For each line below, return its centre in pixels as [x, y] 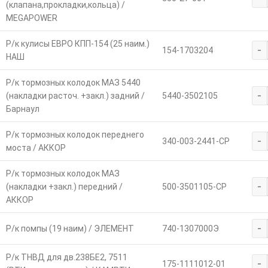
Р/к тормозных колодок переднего [75, 135]
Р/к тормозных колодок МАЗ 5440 [73, 83]
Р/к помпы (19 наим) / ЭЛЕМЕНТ [70, 229]
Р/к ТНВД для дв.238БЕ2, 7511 [66, 258]
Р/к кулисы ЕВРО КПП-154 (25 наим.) [77, 44]
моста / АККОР [36, 148]
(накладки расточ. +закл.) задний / [75, 96]
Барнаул [22, 109]
